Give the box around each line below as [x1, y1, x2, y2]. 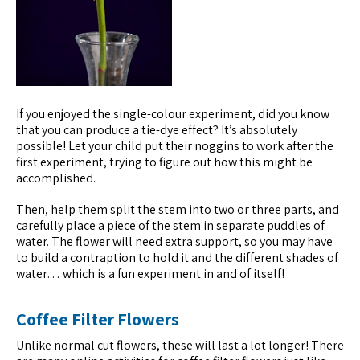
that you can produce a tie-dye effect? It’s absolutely [16, 121, 297, 138]
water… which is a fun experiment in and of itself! [16, 265, 284, 283]
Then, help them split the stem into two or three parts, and [16, 201, 339, 219]
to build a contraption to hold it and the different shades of [16, 249, 338, 267]
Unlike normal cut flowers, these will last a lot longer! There [16, 337, 344, 354]
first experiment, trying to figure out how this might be [16, 153, 313, 170]
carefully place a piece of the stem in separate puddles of [16, 217, 325, 235]
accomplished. [16, 169, 96, 186]
